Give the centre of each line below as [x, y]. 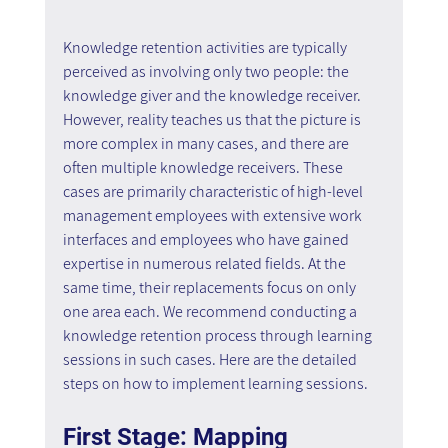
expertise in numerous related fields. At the [205, 263]
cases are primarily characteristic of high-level [214, 191]
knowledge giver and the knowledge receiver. [213, 95]
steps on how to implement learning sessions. [215, 383]
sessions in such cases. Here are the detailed [211, 359]
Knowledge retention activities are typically [206, 47]
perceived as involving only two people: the [207, 71]
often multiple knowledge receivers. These [204, 167]
